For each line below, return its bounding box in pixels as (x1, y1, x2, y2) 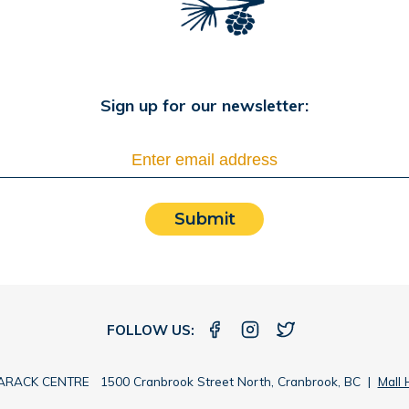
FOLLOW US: (107, 321, 199, 340)
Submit (173, 209, 236, 230)
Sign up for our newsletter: (100, 95, 309, 117)
